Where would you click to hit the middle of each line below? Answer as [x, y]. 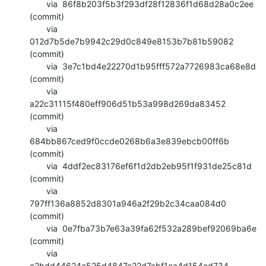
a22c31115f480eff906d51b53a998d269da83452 [128, 103]
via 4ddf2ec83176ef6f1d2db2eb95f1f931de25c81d [38, 166]
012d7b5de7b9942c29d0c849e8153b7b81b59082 [132, 41]
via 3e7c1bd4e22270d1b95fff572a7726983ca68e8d [38, 66]
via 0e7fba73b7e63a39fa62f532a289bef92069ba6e [38, 228]
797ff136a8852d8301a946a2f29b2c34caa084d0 [128, 203]
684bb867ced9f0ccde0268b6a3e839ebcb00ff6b [129, 141]
